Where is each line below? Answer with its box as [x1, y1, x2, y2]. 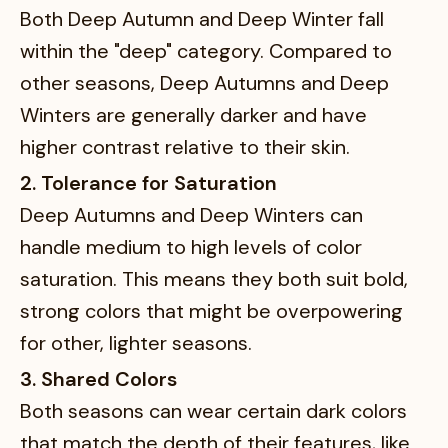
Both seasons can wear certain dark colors [20, 398, 407, 424]
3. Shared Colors [20, 366, 177, 392]
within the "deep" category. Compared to [20, 38, 392, 64]
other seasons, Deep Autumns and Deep [20, 70, 389, 96]
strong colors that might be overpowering [20, 298, 403, 324]
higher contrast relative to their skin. [20, 134, 350, 160]
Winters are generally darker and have [20, 102, 367, 128]
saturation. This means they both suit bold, [20, 266, 408, 292]
